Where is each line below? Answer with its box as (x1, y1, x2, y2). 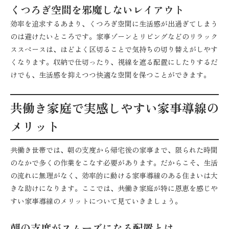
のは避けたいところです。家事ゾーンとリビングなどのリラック (10, 31, 218, 41)
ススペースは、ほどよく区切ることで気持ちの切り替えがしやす (10, 43, 218, 54)
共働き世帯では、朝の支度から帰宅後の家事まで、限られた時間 (10, 144, 218, 155)
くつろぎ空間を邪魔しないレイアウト (10, 2, 184, 17)
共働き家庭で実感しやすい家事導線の (10, 98, 219, 117)
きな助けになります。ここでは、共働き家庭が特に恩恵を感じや (10, 182, 218, 193)
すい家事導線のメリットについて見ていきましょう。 (10, 195, 182, 206)
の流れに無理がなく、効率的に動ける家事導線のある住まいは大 (10, 170, 218, 180)
